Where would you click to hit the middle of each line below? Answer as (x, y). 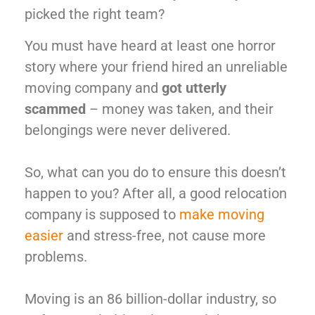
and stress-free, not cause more (165, 235)
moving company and (93, 88)
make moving (222, 214)
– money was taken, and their (180, 109)
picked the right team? (95, 14)
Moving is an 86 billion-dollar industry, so (150, 298)
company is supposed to (102, 214)
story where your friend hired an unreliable (156, 66)
